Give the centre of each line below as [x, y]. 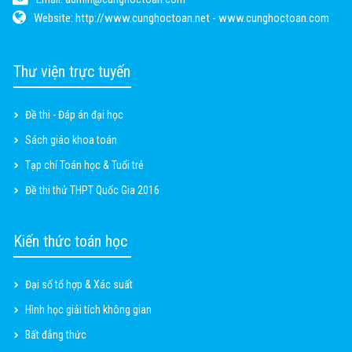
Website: [55, 18]
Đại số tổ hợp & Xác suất [79, 285]
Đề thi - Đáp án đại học [74, 115]
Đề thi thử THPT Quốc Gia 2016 [92, 191]
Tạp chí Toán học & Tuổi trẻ [84, 165]
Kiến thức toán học [70, 242]
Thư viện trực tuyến [72, 72]
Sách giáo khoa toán [71, 140]
